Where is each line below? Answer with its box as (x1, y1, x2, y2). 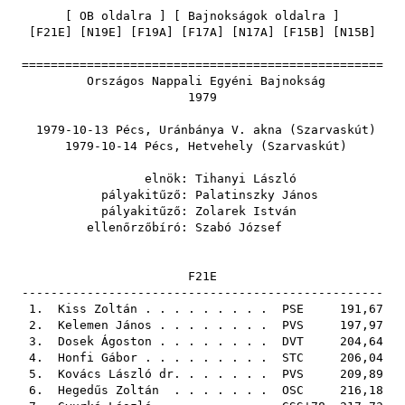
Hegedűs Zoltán (58, 383, 159, 397)
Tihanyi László (195, 172, 297, 185)
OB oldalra (80, 9, 152, 23)
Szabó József (195, 221, 282, 234)
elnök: (14, 172, 195, 185)
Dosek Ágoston (58, 334, 152, 348)
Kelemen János (58, 318, 152, 332)
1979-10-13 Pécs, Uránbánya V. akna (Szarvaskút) (14, 123, 391, 137)
